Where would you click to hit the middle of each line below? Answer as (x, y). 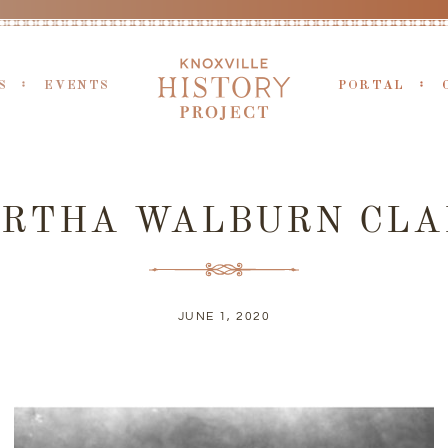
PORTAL (371, 85)
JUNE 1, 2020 (224, 316)
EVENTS (77, 85)
